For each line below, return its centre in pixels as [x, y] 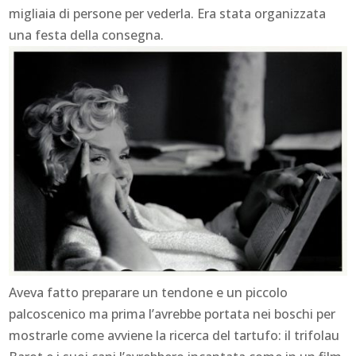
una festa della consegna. [87, 35]
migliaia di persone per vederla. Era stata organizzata [168, 14]
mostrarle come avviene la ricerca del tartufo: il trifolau [174, 335]
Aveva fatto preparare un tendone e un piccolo [149, 292]
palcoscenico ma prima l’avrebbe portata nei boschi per [172, 313]
